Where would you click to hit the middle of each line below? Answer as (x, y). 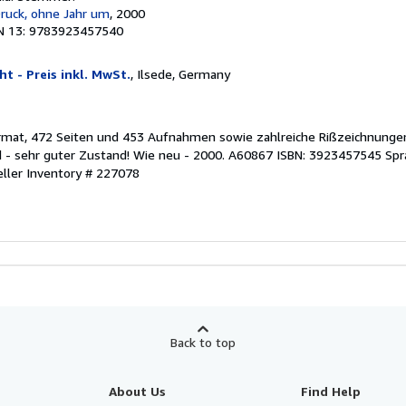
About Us (137, 391)
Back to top (203, 342)
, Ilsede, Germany (180, 74)
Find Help (331, 391)
